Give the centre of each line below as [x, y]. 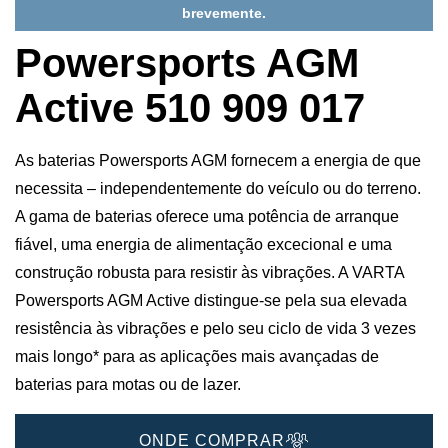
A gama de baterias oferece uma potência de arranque [207, 217]
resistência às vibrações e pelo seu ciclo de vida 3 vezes [215, 329]
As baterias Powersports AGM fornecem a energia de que [218, 161]
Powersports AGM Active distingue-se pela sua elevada [211, 301]
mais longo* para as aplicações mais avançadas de [197, 357]
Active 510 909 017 [190, 108]
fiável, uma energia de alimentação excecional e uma [203, 245]
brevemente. [224, 13]
